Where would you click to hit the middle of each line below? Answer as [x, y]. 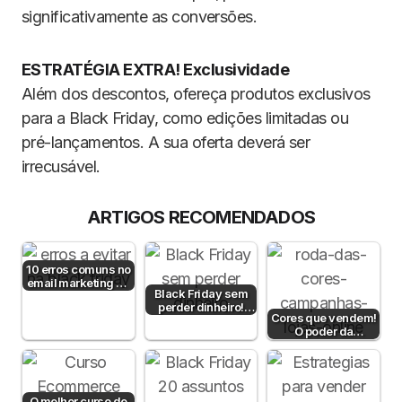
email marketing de [78, 282]
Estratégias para [201, 320]
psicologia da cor [323, 344]
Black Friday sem [201, 293]
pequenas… [201, 333]
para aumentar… [323, 358]
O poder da [323, 331]
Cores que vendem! [323, 317]
